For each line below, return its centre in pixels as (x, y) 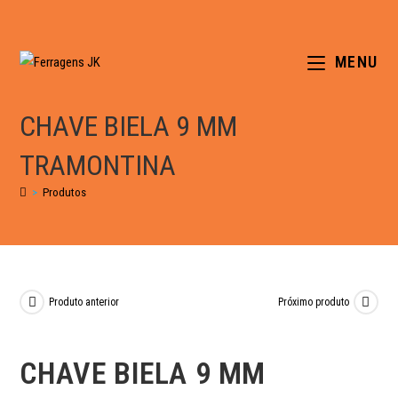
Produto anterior (84, 302)
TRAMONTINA (98, 165)
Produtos (65, 192)
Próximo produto (313, 302)
